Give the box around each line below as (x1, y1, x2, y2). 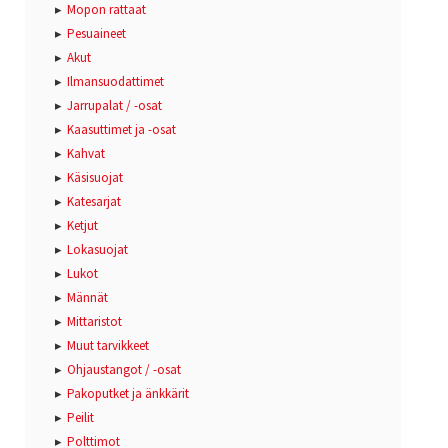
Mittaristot (67, 312, 122, 330)
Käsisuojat (67, 168, 123, 186)
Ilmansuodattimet (67, 72, 164, 90)
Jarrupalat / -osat (67, 96, 162, 114)
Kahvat (67, 144, 105, 162)
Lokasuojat (67, 240, 128, 258)
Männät (67, 288, 108, 306)
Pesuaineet (67, 24, 126, 42)
